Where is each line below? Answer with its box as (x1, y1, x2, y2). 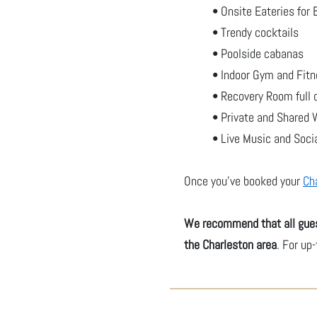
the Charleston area (184, 236, 277, 253)
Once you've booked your (184, 173, 303, 189)
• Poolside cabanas (212, 45, 304, 62)
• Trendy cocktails (212, 24, 299, 40)
